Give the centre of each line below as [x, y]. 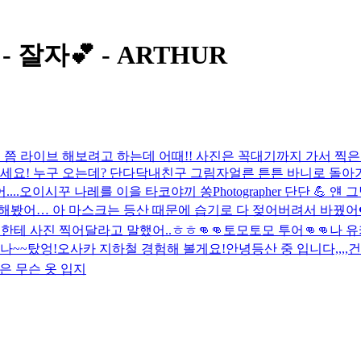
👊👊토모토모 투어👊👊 [263, 230]
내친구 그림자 [189, 172]
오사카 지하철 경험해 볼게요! [141, 248]
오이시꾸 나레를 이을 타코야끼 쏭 [116, 191]
